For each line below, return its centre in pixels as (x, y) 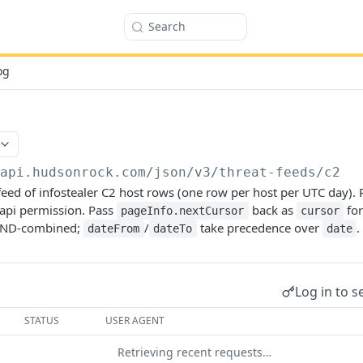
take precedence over (259, 228)
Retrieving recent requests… (194, 352)
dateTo (173, 228)
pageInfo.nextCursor (183, 211)
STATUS (42, 320)
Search (167, 26)
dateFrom (114, 228)
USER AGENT (135, 320)
